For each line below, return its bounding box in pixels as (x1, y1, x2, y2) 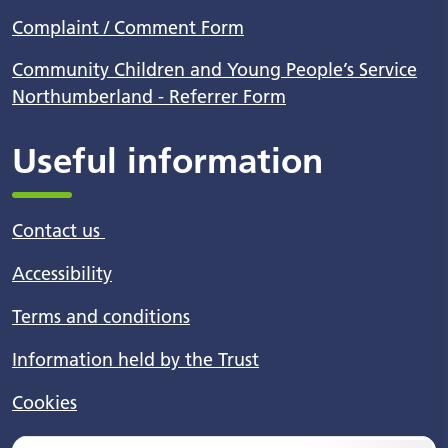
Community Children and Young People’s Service (12, 58, 417, 82)
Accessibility (12, 262, 112, 286)
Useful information (12, 140, 323, 183)
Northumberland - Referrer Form (12, 85, 286, 109)
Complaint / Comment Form (12, 16, 244, 40)
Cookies (12, 391, 77, 415)
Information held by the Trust (12, 348, 259, 372)
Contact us (12, 219, 105, 243)
